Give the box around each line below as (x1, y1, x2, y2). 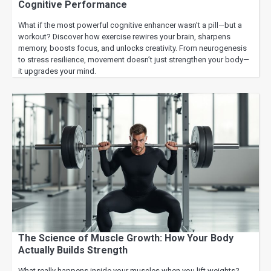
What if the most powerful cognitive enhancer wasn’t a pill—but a (18, 21, 242, 30)
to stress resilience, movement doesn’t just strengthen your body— (18, 55, 249, 65)
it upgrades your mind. (18, 67, 96, 76)
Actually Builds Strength (18, 244, 128, 256)
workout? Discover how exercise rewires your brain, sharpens (18, 32, 230, 42)
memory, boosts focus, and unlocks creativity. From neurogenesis (18, 44, 247, 53)
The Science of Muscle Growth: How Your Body (18, 232, 233, 244)
